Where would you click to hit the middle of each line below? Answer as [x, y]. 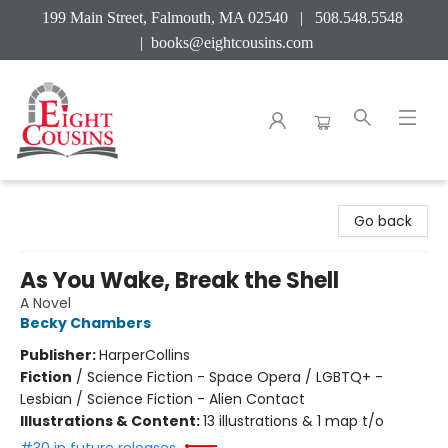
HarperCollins [144, 355]
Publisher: [59, 355]
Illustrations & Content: [111, 421]
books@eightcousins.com [231, 42]
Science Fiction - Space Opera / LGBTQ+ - [235, 377]
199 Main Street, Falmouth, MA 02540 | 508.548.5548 [224, 17]
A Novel [45, 303]
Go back [383, 221]
